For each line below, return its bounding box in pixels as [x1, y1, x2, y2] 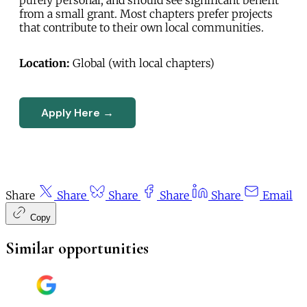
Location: [19, 56, 70, 70]
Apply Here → [41, 105, 114, 120]
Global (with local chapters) [70, 56, 214, 70]
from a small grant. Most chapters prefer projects [19, 6, 273, 21]
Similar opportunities [5, 238, 149, 258]
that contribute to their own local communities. [19, 20, 264, 34]
